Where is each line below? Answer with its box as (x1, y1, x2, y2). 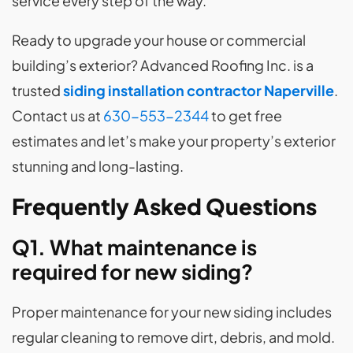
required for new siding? (12, 258, 253, 285)
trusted (12, 81, 63, 100)
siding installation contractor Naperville (63, 81, 334, 100)
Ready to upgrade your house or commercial (12, 31, 306, 50)
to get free (209, 106, 282, 125)
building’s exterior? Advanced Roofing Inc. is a (12, 56, 314, 75)
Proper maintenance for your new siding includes (12, 303, 332, 321)
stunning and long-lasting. (12, 157, 184, 176)
